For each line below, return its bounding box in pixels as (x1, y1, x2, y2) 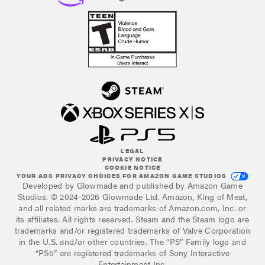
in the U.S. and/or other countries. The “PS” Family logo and (19, 235, 246, 248)
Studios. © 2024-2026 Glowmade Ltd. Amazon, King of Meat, (18, 190, 247, 203)
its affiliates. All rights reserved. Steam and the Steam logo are (15, 213, 250, 225)
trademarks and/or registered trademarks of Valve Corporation (14, 224, 251, 237)
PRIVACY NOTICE (102, 155, 163, 164)
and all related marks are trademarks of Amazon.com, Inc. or (18, 202, 247, 214)
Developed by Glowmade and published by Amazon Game (22, 179, 243, 192)
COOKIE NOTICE (104, 163, 161, 172)
